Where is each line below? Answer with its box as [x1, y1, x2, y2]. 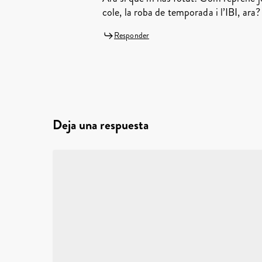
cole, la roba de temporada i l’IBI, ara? [102, 4, 261, 20]
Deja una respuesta [53, 115, 149, 134]
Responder [114, 29, 149, 41]
